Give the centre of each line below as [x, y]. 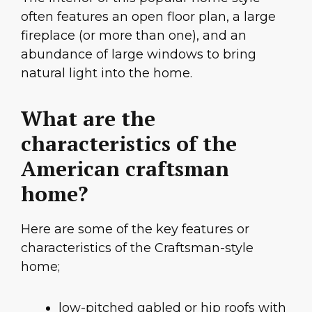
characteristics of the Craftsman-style [137, 248]
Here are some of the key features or [135, 229]
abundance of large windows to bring [139, 55]
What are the [88, 118]
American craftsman [125, 168]
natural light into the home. [107, 73]
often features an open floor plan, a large [148, 17]
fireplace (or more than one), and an [134, 36]
